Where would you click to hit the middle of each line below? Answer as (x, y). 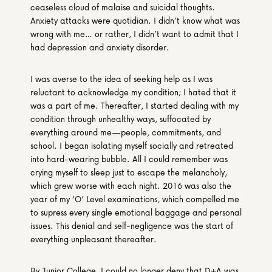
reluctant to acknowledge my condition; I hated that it (133, 92)
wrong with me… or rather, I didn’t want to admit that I (134, 34)
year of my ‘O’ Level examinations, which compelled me (135, 199)
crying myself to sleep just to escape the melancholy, (129, 172)
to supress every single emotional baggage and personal (136, 212)
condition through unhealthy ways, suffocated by (121, 119)
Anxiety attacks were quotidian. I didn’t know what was (135, 20)
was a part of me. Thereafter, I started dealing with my (134, 105)
